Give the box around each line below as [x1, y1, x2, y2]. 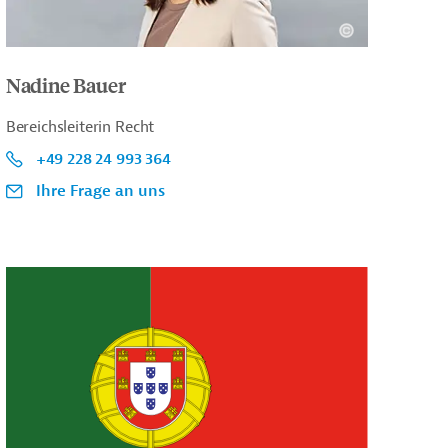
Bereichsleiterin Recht [5, 116, 155, 137]
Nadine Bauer [5, 70, 126, 98]
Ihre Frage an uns [35, 180, 165, 201]
